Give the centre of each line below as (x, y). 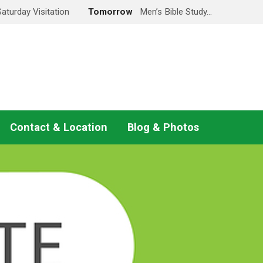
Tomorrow (112, 12)
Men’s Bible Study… (176, 12)
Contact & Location (59, 127)
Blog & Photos (163, 127)
